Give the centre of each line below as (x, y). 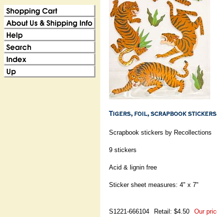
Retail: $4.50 (172, 211)
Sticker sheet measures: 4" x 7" (154, 185)
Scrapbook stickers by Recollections (160, 132)
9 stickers (123, 150)
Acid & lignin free (133, 167)
